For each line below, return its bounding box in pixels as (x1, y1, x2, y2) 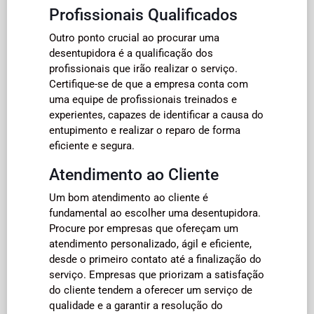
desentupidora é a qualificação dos (49, 46, 213, 60)
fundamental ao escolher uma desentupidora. (49, 206, 261, 219)
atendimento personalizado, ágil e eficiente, (49, 237, 252, 250)
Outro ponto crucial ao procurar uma (49, 31, 219, 44)
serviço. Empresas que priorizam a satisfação (49, 268, 264, 281)
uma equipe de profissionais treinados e (49, 93, 237, 106)
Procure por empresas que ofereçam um (49, 221, 238, 235)
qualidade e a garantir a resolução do (49, 299, 223, 312)
